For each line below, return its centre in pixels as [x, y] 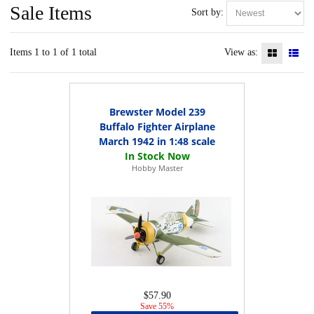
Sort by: [209, 12]
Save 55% [157, 306]
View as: [243, 52]
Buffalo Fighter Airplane [157, 126]
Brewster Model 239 [157, 111]
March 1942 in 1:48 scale [157, 141]
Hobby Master [157, 168]
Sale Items [51, 13]
